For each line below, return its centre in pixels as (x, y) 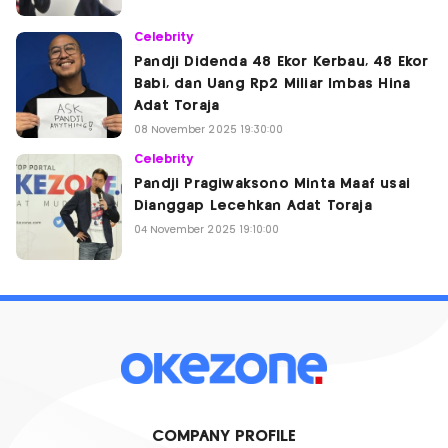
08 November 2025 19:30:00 (208, 130)
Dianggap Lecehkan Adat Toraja (253, 206)
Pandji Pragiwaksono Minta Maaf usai (272, 184)
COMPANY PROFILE (224, 436)
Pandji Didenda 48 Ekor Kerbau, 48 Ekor (281, 62)
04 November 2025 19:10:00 (206, 230)
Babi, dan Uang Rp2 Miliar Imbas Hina (272, 84)
